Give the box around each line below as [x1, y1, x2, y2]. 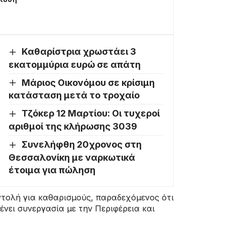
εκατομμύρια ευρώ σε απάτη [9, 59, 141, 70]
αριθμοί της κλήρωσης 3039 [9, 121, 137, 132]
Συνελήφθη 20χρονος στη [21, 139, 142, 150]
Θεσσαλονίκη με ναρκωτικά [9, 152, 135, 163]
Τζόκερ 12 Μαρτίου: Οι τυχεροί [21, 108, 160, 119]
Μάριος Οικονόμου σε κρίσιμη [21, 77, 155, 88]
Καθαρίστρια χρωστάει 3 [21, 46, 136, 57]
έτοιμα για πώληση [9, 164, 95, 175]
